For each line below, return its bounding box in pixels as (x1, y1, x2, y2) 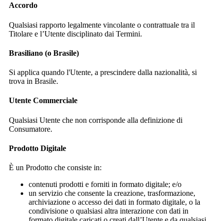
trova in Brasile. (9, 77, 58, 86)
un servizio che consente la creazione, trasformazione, (29, 189, 195, 198)
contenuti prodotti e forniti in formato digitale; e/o (29, 180, 182, 189)
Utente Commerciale (9, 96, 77, 105)
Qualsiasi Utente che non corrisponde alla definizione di (9, 115, 183, 124)
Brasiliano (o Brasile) (9, 48, 79, 57)
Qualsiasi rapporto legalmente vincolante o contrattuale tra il (9, 20, 195, 29)
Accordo (9, 1, 37, 10)
